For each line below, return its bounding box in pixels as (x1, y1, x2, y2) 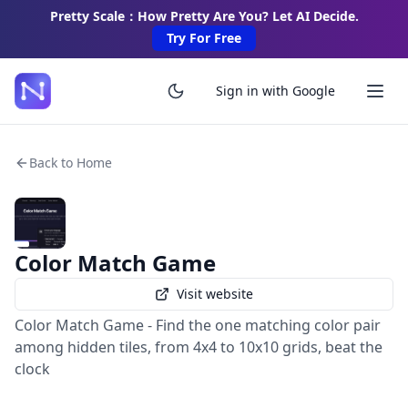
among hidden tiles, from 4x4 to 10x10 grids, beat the (15, 337, 382, 357)
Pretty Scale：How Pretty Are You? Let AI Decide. (49, 7, 359, 25)
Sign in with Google (216, 82, 335, 99)
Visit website (177, 285, 253, 302)
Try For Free (167, 29, 241, 46)
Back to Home (29, 154, 112, 171)
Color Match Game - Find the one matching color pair (15, 315, 381, 335)
